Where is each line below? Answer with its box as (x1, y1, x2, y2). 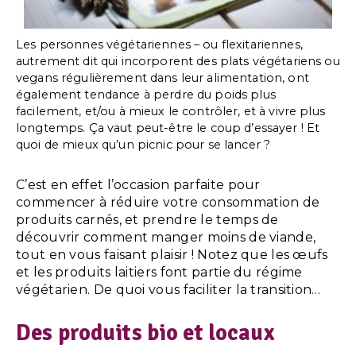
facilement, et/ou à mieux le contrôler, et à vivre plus (16, 104, 325, 119)
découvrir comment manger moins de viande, (16, 230, 316, 246)
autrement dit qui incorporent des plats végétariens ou (16, 54, 340, 69)
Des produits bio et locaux (16, 319, 274, 346)
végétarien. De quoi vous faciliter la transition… (16, 282, 321, 298)
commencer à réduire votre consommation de (16, 195, 320, 211)
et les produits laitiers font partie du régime (16, 265, 303, 281)
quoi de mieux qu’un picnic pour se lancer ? (16, 137, 271, 153)
